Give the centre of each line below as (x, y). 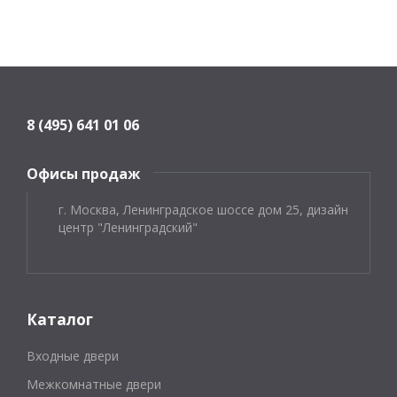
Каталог (60, 319)
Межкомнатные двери (94, 384)
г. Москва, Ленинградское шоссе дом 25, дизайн (203, 210)
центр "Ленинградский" (128, 227)
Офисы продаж (83, 174)
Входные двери (73, 356)
